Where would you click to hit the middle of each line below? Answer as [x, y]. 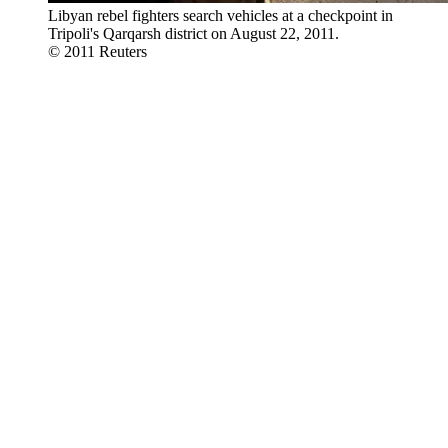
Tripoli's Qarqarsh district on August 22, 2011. [193, 33]
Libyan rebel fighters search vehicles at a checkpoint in [220, 15]
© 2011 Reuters [97, 51]
